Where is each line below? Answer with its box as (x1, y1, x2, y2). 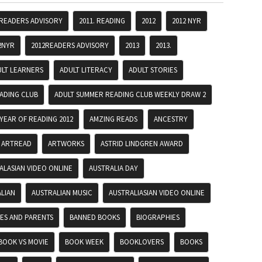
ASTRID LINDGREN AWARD (101, 139, 183, 149)
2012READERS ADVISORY (31, 40, 109, 51)
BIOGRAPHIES (136, 212, 180, 223)
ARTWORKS (48, 139, 84, 149)
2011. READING (79, 16, 125, 26)
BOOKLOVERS (120, 237, 164, 247)
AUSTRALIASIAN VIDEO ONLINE (109, 188, 205, 198)
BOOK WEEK (65, 237, 104, 247)
